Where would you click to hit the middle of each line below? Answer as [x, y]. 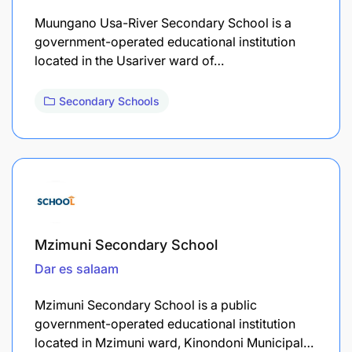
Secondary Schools [109, 101]
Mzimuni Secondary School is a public [146, 304]
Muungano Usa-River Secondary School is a [163, 22]
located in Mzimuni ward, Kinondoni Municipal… [174, 342]
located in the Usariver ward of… [129, 60]
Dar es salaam [77, 268]
